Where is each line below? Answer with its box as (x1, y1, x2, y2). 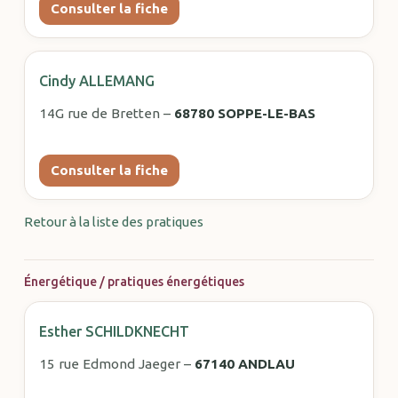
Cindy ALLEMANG (38, 73, 155, 90)
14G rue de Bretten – (38, 106, 174, 122)
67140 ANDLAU (194, 356, 295, 372)
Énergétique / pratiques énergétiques (23, 275, 244, 290)
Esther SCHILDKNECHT (38, 323, 189, 340)
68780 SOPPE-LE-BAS (173, 106, 315, 122)
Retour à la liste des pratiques (23, 214, 203, 230)
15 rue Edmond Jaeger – (38, 356, 195, 372)
